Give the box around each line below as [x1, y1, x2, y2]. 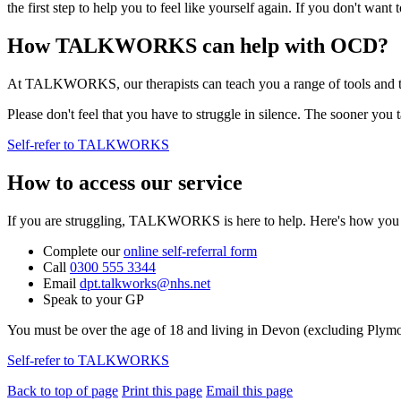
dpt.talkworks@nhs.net [80, 275, 210, 291]
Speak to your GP [43, 291, 144, 307]
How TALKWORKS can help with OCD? [7, 34, 388, 58]
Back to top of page [7, 382, 118, 398]
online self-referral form [124, 243, 257, 259]
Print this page [122, 382, 202, 398]
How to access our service [7, 171, 243, 195]
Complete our [43, 243, 124, 259]
